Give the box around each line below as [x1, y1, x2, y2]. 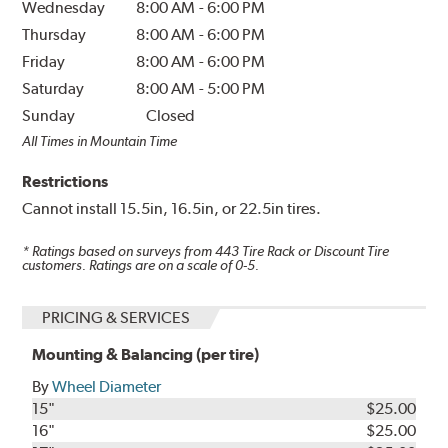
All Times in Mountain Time [22, 133, 178, 150]
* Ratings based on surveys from [22, 243, 216, 260]
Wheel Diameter [52, 376, 162, 396]
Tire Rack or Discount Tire [239, 243, 390, 260]
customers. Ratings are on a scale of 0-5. [22, 257, 260, 274]
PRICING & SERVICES [42, 307, 191, 327]
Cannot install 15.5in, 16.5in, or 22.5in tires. [22, 199, 322, 219]
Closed [146, 106, 196, 126]
